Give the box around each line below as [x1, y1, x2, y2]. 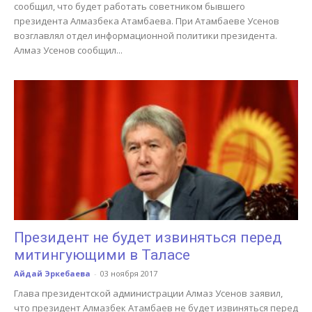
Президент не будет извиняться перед [14, 229, 282, 247]
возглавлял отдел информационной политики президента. [14, 29, 277, 42]
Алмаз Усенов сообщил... [14, 43, 123, 56]
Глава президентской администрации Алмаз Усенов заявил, [14, 287, 283, 300]
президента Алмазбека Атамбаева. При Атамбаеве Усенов [14, 14, 279, 27]
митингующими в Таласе [14, 247, 190, 264]
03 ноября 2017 [100, 268, 157, 279]
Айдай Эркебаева [14, 268, 91, 279]
